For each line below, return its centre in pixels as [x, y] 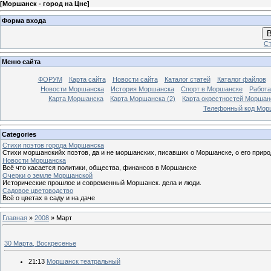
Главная [15, 217]
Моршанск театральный [83, 261]
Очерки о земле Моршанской [47, 175]
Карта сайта [87, 80]
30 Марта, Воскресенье [40, 243]
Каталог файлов [241, 80]
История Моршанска [142, 89]
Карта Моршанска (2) [143, 99]
